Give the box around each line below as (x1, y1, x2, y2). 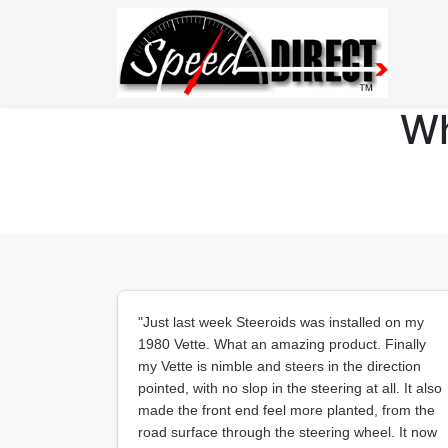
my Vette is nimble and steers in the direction (138, 358, 421, 374)
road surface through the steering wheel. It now (138, 424, 437, 440)
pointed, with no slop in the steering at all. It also (138, 380, 442, 396)
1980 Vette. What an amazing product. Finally (138, 336, 426, 352)
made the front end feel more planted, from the (138, 402, 435, 418)
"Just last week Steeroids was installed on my (138, 314, 424, 330)
